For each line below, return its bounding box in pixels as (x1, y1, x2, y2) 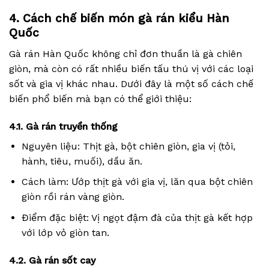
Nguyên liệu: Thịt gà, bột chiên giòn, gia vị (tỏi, (21, 140, 235, 152)
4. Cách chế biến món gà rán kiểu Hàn (9, 11, 229, 26)
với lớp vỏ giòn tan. (21, 227, 109, 239)
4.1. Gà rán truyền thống (9, 120, 118, 132)
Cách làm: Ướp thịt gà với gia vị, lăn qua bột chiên (21, 176, 253, 188)
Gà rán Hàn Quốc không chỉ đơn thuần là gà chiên (9, 48, 242, 60)
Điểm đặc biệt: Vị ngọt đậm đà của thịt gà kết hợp (21, 212, 253, 224)
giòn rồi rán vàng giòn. (21, 191, 124, 203)
